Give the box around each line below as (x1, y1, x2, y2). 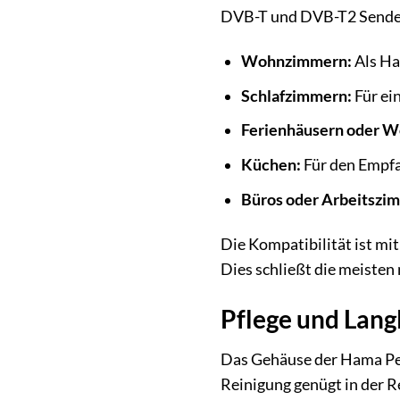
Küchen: (240, 155, 301, 175)
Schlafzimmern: (240, 86, 352, 105)
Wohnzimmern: (240, 52, 352, 71)
